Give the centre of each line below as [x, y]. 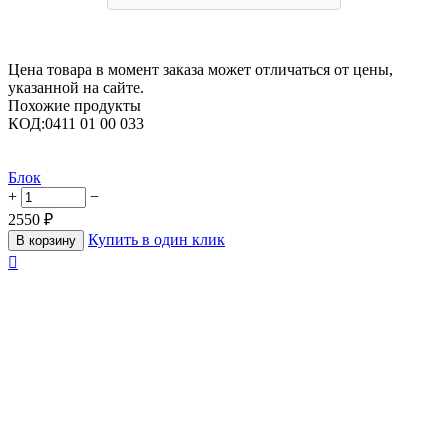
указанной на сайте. [76, 88]
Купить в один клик [156, 240]
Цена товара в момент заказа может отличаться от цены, [200, 70]
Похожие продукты [74, 106]
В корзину [46, 241]
